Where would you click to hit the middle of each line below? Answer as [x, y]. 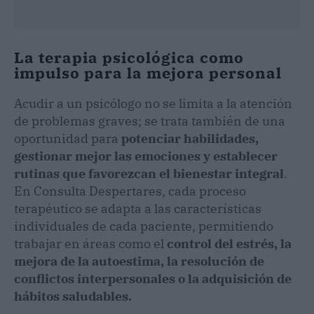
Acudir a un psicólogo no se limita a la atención [153, 103]
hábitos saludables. [73, 296]
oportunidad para [68, 138]
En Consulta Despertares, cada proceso [130, 191]
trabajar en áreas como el [90, 243]
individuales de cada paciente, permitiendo [144, 226]
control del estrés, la [229, 243]
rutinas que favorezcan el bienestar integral [149, 173]
